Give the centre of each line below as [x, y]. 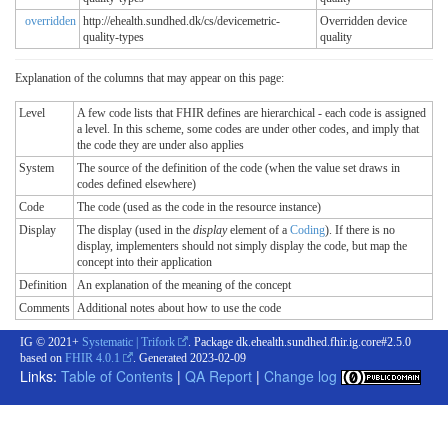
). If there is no [360, 229]
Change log [300, 375]
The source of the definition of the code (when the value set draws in [238, 167]
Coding [307, 229]
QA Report [218, 375]
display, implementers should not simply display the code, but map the [242, 245]
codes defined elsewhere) [136, 183]
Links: [40, 375]
